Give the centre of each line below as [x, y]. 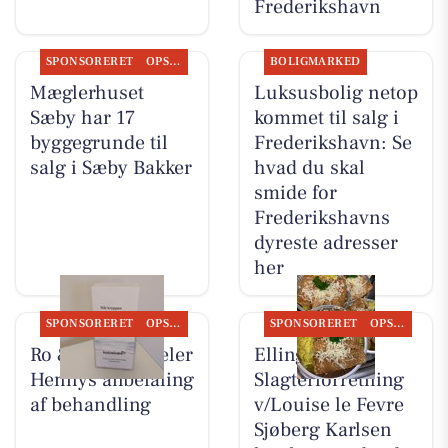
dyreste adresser [325, 243]
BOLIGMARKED [315, 62]
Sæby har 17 [82, 118]
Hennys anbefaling [111, 379]
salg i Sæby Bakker [110, 168]
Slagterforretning [328, 379]
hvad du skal [309, 168]
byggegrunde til [98, 143]
